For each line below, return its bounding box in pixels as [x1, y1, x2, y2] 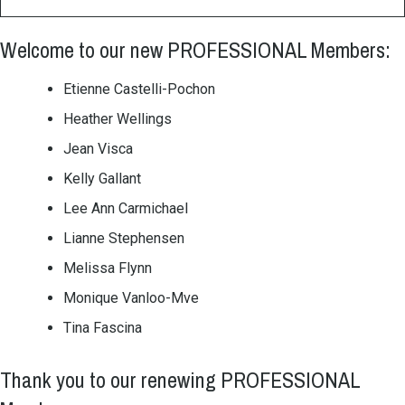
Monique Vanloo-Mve [63, 289, 199, 307]
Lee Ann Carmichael [63, 200, 188, 218]
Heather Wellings [63, 110, 172, 128]
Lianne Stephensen [63, 230, 184, 248]
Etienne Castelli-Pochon [63, 80, 215, 99]
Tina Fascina [63, 319, 142, 337]
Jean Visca [63, 140, 133, 158]
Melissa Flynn [63, 259, 152, 278]
